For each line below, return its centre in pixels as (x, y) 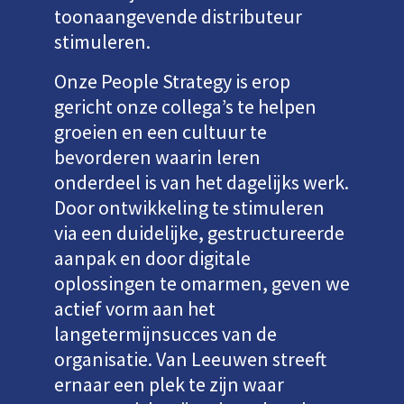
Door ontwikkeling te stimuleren (189, 207)
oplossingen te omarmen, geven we (202, 283)
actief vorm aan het (135, 308)
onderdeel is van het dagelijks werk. (202, 182)
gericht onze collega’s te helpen (185, 106)
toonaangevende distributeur (178, 16)
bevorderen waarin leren (157, 157)
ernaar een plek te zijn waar (169, 384)
